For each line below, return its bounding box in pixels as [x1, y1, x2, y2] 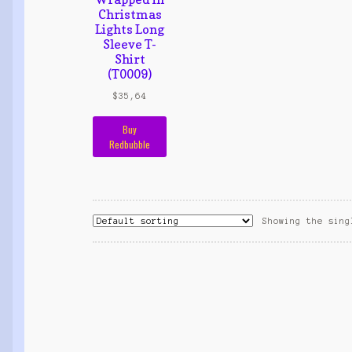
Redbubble [109, 137, 151, 151]
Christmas [97, 5, 162, 22]
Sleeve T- [103, 35, 157, 52]
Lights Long [95, 20, 165, 37]
